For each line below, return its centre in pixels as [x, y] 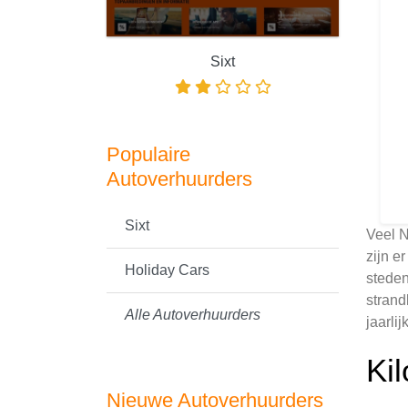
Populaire [148, 154]
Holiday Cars [167, 270]
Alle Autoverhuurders [193, 315]
